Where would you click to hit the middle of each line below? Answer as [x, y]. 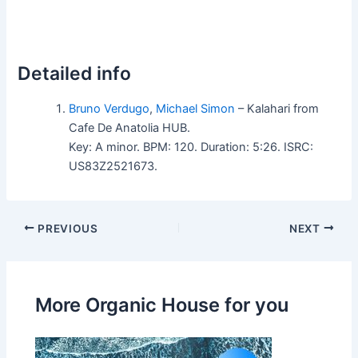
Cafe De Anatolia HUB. [130, 127]
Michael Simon [196, 108]
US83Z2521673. [113, 166]
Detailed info [75, 73]
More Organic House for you [162, 305]
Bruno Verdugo [109, 108]
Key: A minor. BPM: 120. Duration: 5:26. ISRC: [191, 147]
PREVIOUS [66, 228]
